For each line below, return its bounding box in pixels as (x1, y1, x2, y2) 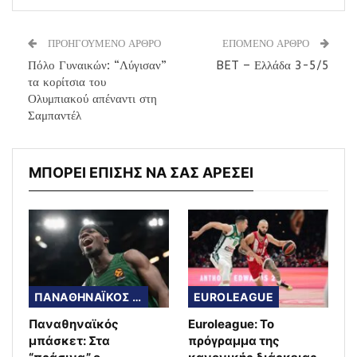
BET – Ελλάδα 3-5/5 (216, 57, 329, 73)
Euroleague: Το (188, 316, 274, 331)
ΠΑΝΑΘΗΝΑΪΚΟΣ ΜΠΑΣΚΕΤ (132, 289, 142, 304)
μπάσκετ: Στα (29, 332, 110, 348)
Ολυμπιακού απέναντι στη (28, 91, 157, 106)
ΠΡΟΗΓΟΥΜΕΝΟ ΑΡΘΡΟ (45, 37, 161, 49)
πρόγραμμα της (188, 332, 280, 348)
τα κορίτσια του (28, 74, 106, 89)
